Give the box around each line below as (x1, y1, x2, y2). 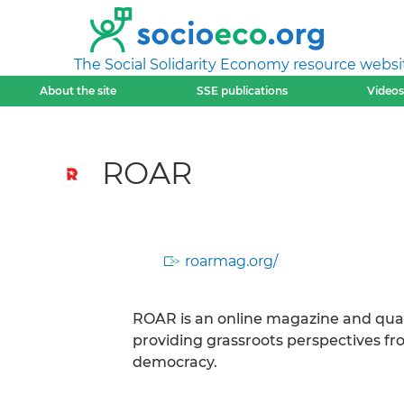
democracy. (133, 353, 217, 371)
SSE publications (196, 84, 288, 97)
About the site (40, 84, 117, 97)
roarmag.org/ (185, 252, 278, 270)
